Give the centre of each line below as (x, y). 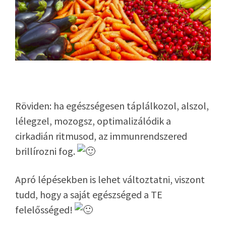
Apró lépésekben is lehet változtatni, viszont (110, 180)
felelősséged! (45, 210)
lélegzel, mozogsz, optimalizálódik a (93, 121)
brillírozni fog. (46, 151)
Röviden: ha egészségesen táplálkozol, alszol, (112, 105)
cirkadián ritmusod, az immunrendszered (101, 136)
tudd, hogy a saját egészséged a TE (89, 195)
